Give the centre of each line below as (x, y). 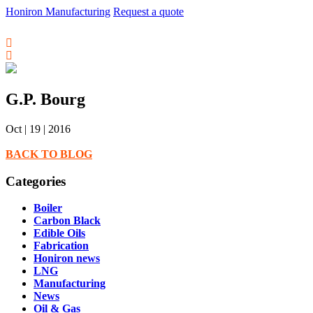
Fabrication (61, 246)
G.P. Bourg (45, 99)
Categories (36, 181)
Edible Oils (59, 233)
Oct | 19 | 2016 (38, 129)
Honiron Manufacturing (58, 12)
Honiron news (67, 259)
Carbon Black (67, 221)
